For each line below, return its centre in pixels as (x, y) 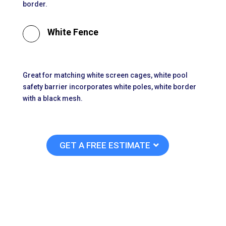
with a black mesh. (52, 99)
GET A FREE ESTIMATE (105, 146)
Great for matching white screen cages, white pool (105, 75)
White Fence (73, 32)
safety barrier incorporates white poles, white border (109, 87)
